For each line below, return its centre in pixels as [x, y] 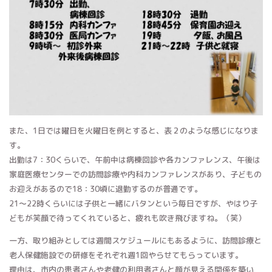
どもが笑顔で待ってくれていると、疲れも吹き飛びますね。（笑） [127, 218]
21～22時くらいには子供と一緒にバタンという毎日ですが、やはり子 [133, 204]
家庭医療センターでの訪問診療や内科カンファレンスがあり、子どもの [135, 175]
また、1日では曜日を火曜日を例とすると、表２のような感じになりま [134, 131]
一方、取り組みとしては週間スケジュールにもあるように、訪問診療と [135, 241]
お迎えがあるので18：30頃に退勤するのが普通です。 [106, 189]
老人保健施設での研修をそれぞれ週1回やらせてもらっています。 [126, 255]
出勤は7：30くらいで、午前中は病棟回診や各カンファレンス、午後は [135, 160]
